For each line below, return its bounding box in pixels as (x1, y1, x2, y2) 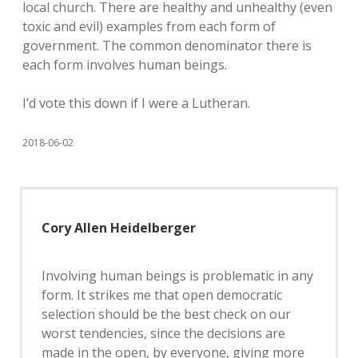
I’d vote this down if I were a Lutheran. (22, 94, 250, 112)
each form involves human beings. (22, 56, 227, 74)
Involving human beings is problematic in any (42, 267, 313, 284)
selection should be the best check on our (42, 305, 291, 323)
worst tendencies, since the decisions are (42, 324, 285, 342)
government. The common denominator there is (22, 37, 312, 54)
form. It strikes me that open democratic (42, 286, 282, 304)
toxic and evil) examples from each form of (22, 18, 276, 35)
